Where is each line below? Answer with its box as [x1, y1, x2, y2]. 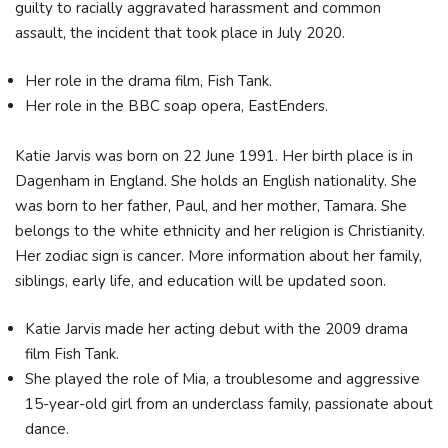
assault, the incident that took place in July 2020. [15, 23, 345, 43]
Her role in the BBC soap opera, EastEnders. [25, 95, 328, 116]
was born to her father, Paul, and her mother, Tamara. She [15, 196, 407, 216]
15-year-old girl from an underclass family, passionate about [25, 393, 433, 414]
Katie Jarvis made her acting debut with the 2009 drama [25, 318, 408, 339]
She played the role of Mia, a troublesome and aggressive [25, 368, 420, 389]
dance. [25, 418, 69, 439]
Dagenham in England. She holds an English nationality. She [15, 171, 417, 191]
